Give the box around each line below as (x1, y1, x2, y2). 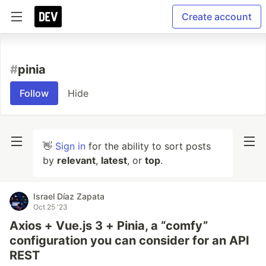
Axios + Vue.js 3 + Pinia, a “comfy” (9, 218, 208, 233)
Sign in (55, 140, 85, 152)
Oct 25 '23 (33, 202, 68, 211)
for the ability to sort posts (85, 140, 211, 152)
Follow (20, 87, 49, 99)
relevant (57, 154, 96, 166)
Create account (182, 11, 252, 23)
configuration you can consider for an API (9, 233, 249, 248)
